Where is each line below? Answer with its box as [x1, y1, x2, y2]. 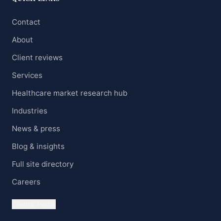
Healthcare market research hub [12, 88, 127, 98]
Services [12, 71, 42, 80]
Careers [12, 177, 40, 187]
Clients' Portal [12, 200, 56, 209]
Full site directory [12, 159, 74, 169]
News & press [12, 124, 60, 134]
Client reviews [12, 53, 63, 63]
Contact [12, 17, 40, 27]
